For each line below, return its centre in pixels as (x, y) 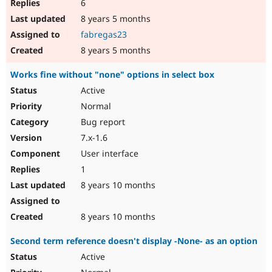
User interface (108, 154)
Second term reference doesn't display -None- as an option (134, 241)
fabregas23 (104, 35)
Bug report (102, 122)
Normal (95, 106)
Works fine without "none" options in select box (112, 75)
